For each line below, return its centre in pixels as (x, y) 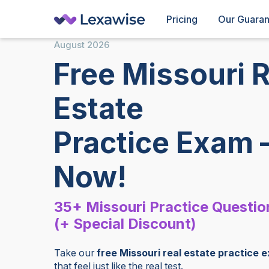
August (70, 45)
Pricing (182, 19)
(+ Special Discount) (125, 223)
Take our (76, 253)
